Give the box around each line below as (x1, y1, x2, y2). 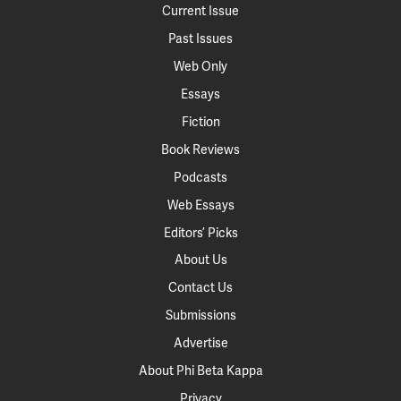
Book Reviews (161, 142, 240, 158)
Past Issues (168, 31, 233, 47)
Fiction (181, 115, 220, 131)
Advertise (173, 336, 228, 352)
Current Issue (162, 4, 239, 20)
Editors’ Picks (163, 226, 238, 242)
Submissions (165, 308, 236, 324)
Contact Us (168, 280, 233, 296)
